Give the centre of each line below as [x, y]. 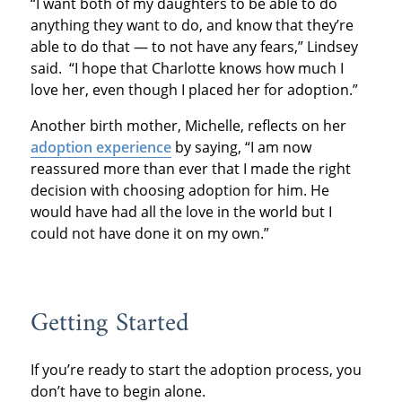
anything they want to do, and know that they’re [192, 26]
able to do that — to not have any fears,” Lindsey [194, 47]
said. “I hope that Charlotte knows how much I [187, 69]
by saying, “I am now [241, 148]
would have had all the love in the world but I [181, 212]
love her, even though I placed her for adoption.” [194, 90]
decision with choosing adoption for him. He [179, 191]
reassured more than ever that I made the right [190, 169]
